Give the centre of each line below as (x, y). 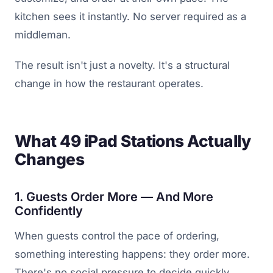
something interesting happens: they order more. (132, 254)
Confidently (49, 211)
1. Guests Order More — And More (114, 197)
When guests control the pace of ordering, (117, 236)
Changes (50, 159)
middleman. (43, 35)
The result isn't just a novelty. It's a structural (122, 66)
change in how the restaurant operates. (109, 84)
